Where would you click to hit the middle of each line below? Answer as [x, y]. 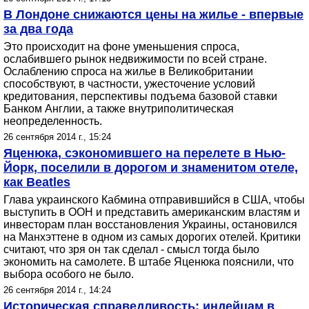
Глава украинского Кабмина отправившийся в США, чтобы [154, 200]
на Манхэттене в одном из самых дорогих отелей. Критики [152, 237]
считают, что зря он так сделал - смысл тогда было [131, 249]
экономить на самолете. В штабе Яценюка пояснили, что [149, 262]
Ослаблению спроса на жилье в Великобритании [128, 71]
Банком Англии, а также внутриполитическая [119, 109]
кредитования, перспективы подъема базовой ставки [140, 96]
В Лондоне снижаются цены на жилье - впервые [153, 14]
